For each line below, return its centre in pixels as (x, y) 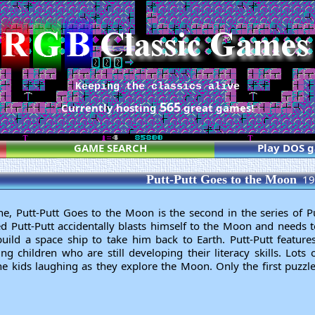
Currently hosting (110, 108)
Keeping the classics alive (157, 87)
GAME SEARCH (110, 148)
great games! (217, 108)
